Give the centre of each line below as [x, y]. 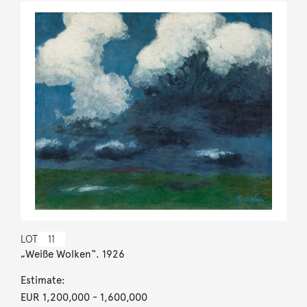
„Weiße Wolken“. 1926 [72, 254]
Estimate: [42, 280]
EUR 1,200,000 [55, 297]
